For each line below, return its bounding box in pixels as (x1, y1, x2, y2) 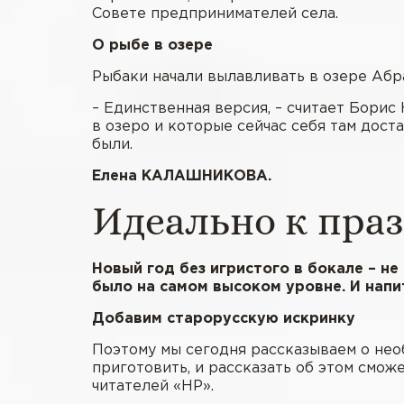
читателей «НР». (92, 379, 214, 393)
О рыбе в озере (92, 38, 213, 52)
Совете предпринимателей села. (92, 6, 338, 21)
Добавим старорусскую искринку (92, 311, 355, 326)
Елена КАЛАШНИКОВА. (92, 169, 271, 183)
